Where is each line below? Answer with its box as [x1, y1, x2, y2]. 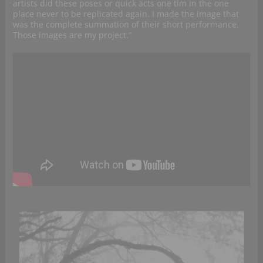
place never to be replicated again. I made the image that [12, 8, 239, 19]
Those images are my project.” [12, 29, 131, 41]
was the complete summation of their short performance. [12, 18, 239, 30]
